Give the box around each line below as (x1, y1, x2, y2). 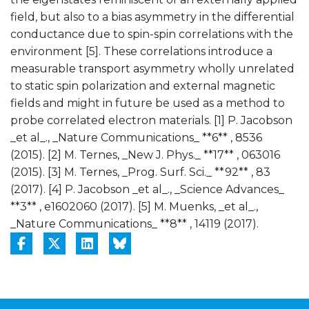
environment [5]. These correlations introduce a (10, 44, 272, 58)
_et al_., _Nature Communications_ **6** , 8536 (10, 130, 262, 144)
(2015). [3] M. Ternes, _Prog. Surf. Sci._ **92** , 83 (10, 165, 270, 179)
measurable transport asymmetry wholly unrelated (10, 61, 295, 75)
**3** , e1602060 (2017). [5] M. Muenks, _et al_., (10, 199, 258, 213)
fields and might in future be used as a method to (10, 96, 285, 110)
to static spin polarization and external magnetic (10, 79, 275, 92)
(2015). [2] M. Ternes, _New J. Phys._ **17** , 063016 (10, 148, 280, 161)
